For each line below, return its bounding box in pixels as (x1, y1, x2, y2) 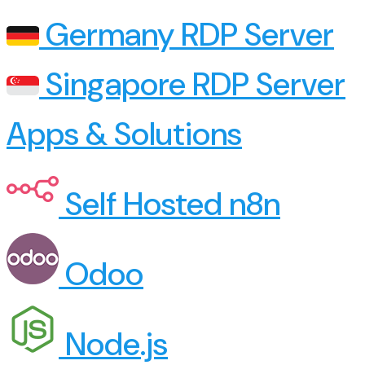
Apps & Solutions (7, 113, 242, 156)
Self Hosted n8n (59, 183, 280, 226)
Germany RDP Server (39, 14, 334, 56)
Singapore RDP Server (39, 64, 345, 106)
